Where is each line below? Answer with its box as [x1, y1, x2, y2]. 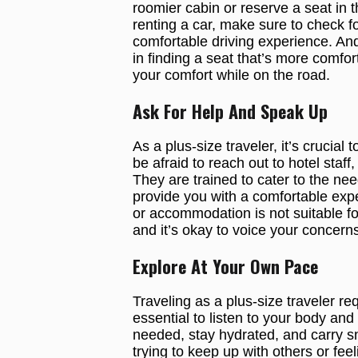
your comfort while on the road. [132, 66, 330, 83]
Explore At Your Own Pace [132, 253, 318, 280]
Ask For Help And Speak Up [132, 97, 328, 124]
